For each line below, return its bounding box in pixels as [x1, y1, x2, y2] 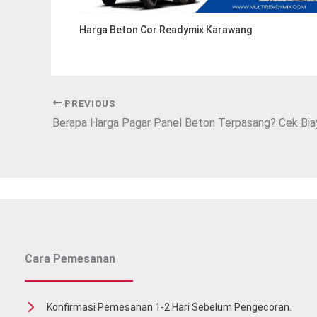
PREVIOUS [62, 97, 116, 109]
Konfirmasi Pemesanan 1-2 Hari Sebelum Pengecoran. [47, 301, 292, 313]
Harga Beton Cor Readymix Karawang [79, 23, 252, 35]
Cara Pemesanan [25, 252, 115, 266]
